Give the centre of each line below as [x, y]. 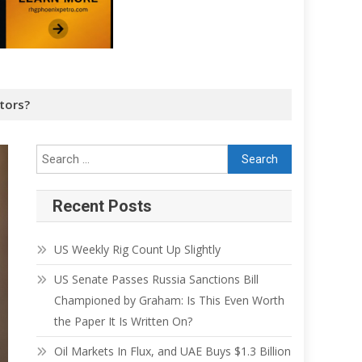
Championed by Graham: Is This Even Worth [170, 301]
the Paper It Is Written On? [124, 322]
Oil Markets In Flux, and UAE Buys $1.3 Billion [173, 351]
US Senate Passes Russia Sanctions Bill [157, 280]
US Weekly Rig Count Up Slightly [138, 250]
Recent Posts [103, 206]
